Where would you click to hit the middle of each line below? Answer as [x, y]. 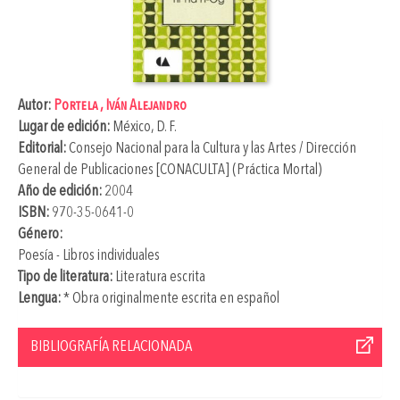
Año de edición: [60, 191]
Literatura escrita [159, 277]
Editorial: [43, 148]
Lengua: [39, 298]
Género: [40, 234]
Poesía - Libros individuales [89, 255]
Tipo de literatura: [65, 277]
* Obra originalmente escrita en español [170, 298]
